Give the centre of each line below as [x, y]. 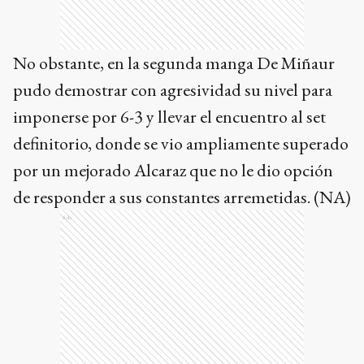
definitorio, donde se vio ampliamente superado [181, 144]
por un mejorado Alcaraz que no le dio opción [173, 171]
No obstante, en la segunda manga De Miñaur [174, 63]
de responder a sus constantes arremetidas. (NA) [182, 197]
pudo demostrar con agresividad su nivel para [173, 90]
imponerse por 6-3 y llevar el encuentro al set [169, 117]
